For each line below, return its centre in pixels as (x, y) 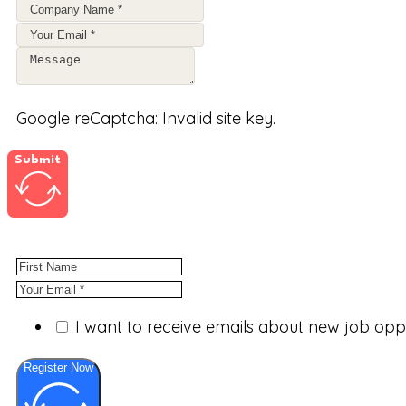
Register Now (58, 367)
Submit (38, 159)
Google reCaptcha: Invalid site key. (146, 118)
